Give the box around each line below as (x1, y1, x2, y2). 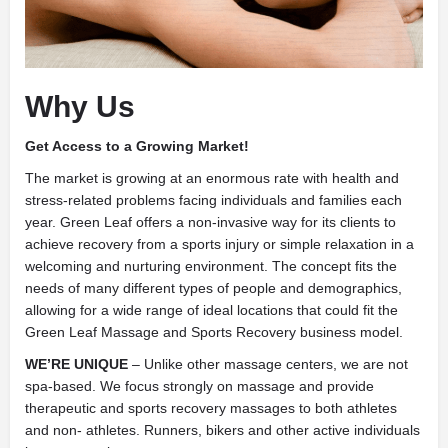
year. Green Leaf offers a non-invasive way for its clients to (25, 213, 396, 230)
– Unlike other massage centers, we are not (132, 355, 408, 372)
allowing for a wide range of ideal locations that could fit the (25, 301, 398, 318)
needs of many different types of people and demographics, (25, 279, 402, 296)
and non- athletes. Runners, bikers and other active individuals (25, 421, 420, 438)
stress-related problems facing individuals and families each (25, 191, 402, 208)
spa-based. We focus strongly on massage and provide (25, 377, 374, 394)
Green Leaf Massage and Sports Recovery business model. (25, 323, 403, 340)
